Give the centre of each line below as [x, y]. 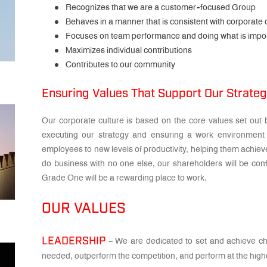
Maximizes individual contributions [128, 51]
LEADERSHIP [73, 241]
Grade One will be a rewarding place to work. [124, 178]
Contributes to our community [120, 65]
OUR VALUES [83, 209]
